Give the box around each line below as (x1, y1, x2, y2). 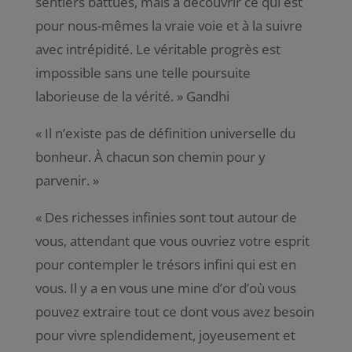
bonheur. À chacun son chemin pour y (35, 147, 266, 166)
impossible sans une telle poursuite (35, 63, 251, 82)
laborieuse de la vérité (35, 86, 170, 105)
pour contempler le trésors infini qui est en (35, 255, 296, 273)
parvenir (35, 170, 86, 189)
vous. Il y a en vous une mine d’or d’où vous (35, 278, 296, 297)
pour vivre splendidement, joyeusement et (35, 325, 295, 344)
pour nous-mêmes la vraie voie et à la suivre (35, 16, 302, 35)
